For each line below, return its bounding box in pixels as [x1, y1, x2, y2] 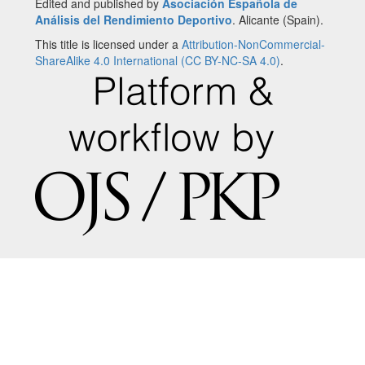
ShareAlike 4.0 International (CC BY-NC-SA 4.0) [35, 51, 280, 68]
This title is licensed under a [35, 35, 182, 52]
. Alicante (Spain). [232, 11, 323, 28]
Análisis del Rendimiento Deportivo [35, 11, 232, 28]
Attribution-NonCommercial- [182, 35, 325, 52]
